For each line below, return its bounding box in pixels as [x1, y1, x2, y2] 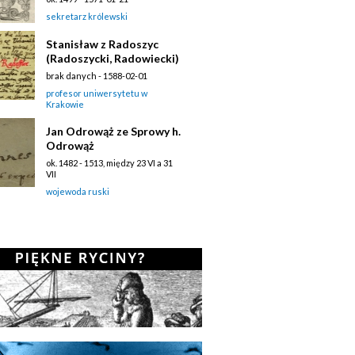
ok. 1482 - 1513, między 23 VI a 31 [46, 157, 173, 168]
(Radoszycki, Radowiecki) [46, 51, 179, 65]
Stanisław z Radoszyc [46, 36, 158, 51]
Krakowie [46, 98, 84, 109]
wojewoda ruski [46, 185, 109, 197]
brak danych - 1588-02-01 [46, 70, 147, 81]
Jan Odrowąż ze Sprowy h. [46, 124, 181, 138]
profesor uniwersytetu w [46, 87, 147, 98]
